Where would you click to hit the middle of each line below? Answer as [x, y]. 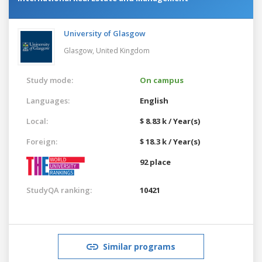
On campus [162, 80]
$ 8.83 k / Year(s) [170, 121]
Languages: [48, 100]
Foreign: [42, 141]
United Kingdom [123, 50]
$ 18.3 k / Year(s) [170, 141]
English [154, 100]
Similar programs [139, 246]
